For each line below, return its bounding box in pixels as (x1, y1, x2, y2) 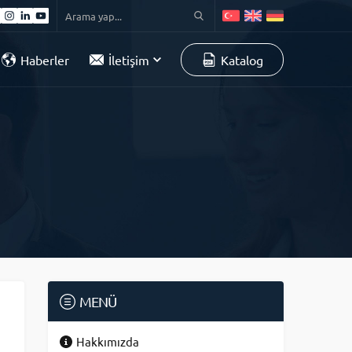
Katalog (221, 52, 263, 68)
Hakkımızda (76, 334, 139, 349)
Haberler (20, 52, 69, 68)
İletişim (108, 52, 149, 68)
